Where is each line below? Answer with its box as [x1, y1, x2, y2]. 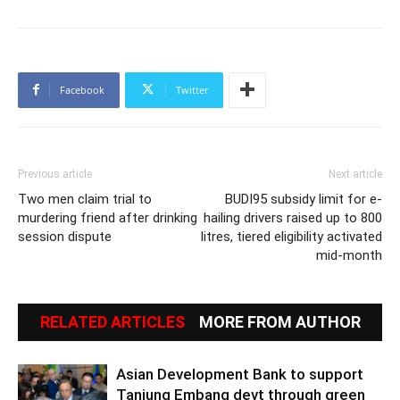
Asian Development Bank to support [116, 364, 363, 383]
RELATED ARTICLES [39, 312, 185, 331]
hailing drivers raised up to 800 [204, 209, 382, 226]
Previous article [18, 167, 92, 180]
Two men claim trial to [18, 190, 152, 207]
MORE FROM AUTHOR [198, 312, 361, 331]
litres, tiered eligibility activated [201, 228, 382, 245]
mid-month [316, 246, 382, 263]
